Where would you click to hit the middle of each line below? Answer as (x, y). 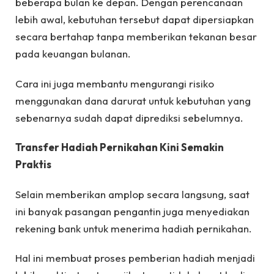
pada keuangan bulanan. (73, 54)
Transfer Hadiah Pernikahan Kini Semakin (120, 147)
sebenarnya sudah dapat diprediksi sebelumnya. (129, 117)
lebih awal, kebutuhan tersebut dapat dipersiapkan (135, 20)
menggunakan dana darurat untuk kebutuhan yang (133, 100)
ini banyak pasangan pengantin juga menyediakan (132, 211)
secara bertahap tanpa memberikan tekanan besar (136, 37)
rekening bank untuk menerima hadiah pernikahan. (134, 228)
